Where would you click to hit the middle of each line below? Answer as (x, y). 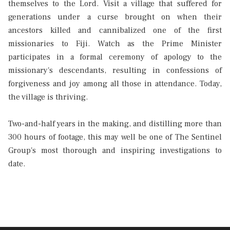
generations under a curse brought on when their (115, 17)
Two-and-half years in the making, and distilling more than (115, 124)
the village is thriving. (48, 97)
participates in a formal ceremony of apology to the (115, 57)
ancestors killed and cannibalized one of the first (115, 31)
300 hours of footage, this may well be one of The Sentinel (115, 137)
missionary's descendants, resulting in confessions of (115, 71)
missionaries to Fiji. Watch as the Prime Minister (115, 44)
